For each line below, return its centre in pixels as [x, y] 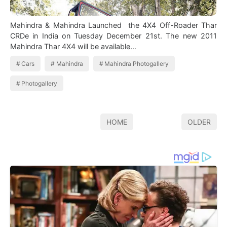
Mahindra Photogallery [137, 63]
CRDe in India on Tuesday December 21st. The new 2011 [88, 35]
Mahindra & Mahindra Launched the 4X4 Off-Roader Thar [113, 25]
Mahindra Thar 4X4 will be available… [107, 46]
